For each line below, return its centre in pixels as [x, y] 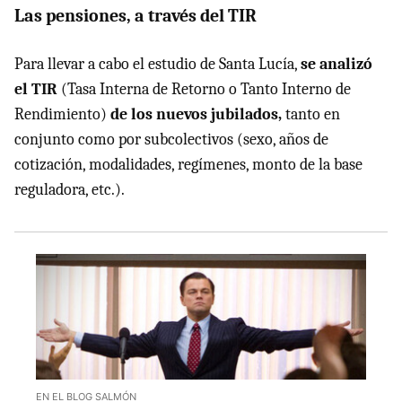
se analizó [336, 64]
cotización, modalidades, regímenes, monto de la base [188, 164]
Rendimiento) [62, 114]
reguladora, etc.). [70, 189]
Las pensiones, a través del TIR [135, 15]
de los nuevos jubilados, [196, 114]
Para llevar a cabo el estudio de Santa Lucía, [157, 64]
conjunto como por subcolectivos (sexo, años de [171, 139]
